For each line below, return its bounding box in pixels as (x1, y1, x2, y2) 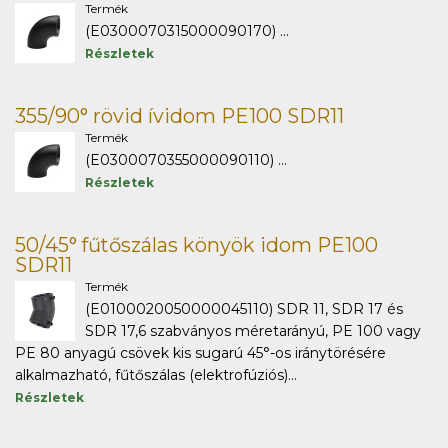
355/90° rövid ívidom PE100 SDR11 (15, 104, 344, 128)
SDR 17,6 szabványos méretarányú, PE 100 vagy (85, 322, 421, 340)
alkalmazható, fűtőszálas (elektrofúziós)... (15, 366, 297, 384)
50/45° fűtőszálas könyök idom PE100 (15, 233, 378, 257)
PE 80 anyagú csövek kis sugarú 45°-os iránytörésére (15, 344, 386, 362)
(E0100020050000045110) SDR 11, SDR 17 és (85, 300, 403, 318)
